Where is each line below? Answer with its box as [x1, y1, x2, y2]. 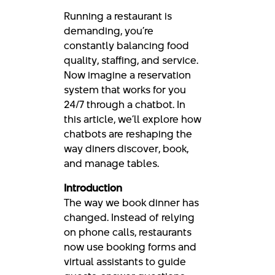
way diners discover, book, [64, 141, 188, 156]
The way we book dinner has [64, 195, 199, 210]
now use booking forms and [64, 239, 196, 254]
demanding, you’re [64, 23, 153, 38]
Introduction [64, 180, 122, 195]
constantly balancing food [64, 38, 189, 53]
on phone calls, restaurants [64, 225, 192, 239]
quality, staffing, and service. [64, 53, 198, 68]
